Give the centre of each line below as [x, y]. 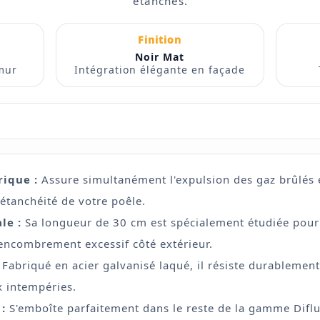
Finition [160, 40]
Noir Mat [160, 57]
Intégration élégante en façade [160, 70]
